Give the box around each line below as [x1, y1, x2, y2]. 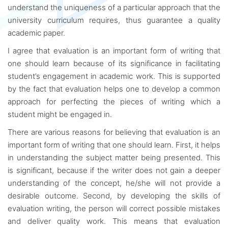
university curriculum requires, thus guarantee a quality [8, 15, 220, 25]
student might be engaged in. [8, 109, 114, 119]
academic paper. [8, 28, 65, 38]
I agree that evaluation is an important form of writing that [8, 46, 220, 55]
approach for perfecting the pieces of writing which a [8, 97, 220, 106]
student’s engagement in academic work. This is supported [8, 71, 220, 81]
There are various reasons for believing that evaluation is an [8, 127, 220, 137]
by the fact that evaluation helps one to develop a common [8, 84, 220, 94]
